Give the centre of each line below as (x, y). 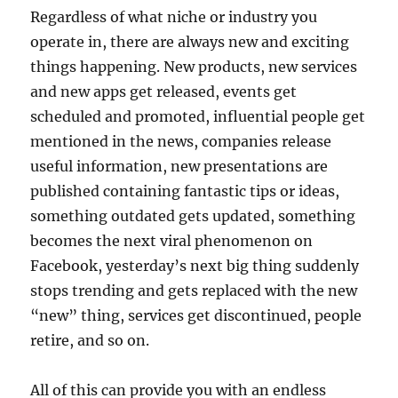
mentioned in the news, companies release (181, 141)
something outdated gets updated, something (193, 215)
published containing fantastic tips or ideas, (185, 191)
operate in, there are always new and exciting (190, 41)
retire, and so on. (90, 340)
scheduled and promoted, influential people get (198, 116)
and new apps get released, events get (164, 91)
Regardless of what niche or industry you (174, 16)
